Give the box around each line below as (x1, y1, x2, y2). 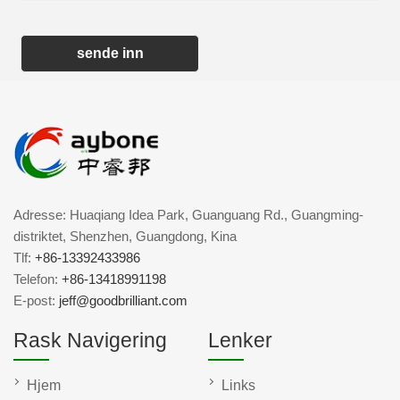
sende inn (76, 46, 144, 62)
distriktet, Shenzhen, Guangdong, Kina (13, 229, 237, 245)
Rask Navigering (13, 329, 167, 353)
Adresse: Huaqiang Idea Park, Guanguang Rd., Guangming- (13, 207, 363, 223)
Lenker (208, 329, 272, 353)
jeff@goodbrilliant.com (59, 293, 187, 309)
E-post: (13, 293, 59, 309)
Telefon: (13, 271, 62, 287)
